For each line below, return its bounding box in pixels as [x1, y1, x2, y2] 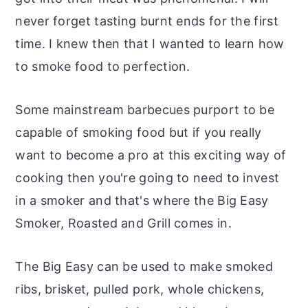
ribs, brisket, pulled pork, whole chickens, [15, 281, 265, 296]
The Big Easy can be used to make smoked [15, 258, 274, 274]
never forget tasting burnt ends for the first [15, 13, 278, 28]
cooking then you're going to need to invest [15, 170, 280, 185]
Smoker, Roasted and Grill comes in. [15, 215, 232, 230]
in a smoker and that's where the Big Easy [15, 192, 269, 208]
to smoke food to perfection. [15, 58, 190, 74]
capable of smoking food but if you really [15, 124, 262, 140]
